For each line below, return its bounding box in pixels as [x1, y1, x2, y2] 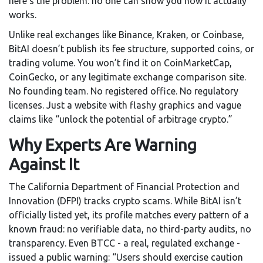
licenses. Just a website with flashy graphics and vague [9, 100, 241, 111]
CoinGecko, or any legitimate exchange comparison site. [9, 72, 246, 83]
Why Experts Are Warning [9, 136, 197, 154]
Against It [9, 155, 79, 174]
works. [9, 9, 36, 21]
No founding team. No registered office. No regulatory [9, 86, 238, 97]
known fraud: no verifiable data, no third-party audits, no [9, 224, 251, 235]
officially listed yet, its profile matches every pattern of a [9, 210, 249, 221]
